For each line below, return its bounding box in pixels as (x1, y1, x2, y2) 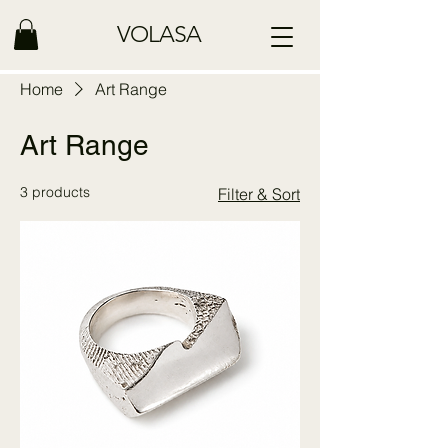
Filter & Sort (218, 184, 300, 205)
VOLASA (117, 21, 201, 48)
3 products (20, 183, 90, 202)
